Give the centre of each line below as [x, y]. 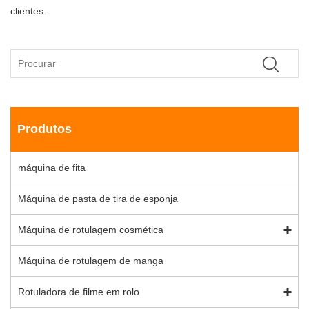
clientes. [28, 11]
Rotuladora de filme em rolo [79, 292]
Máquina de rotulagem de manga [91, 261]
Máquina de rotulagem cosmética [91, 230]
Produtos [44, 129]
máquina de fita [52, 168]
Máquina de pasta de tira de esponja [98, 199]
